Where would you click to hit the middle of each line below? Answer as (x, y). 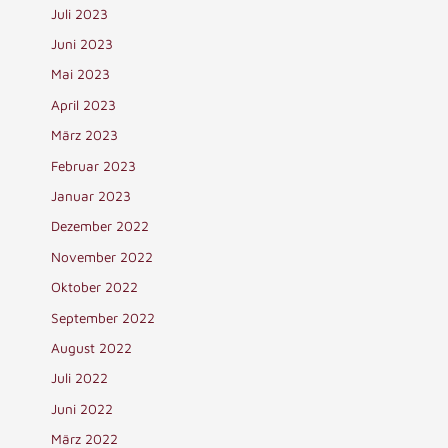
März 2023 (84, 135)
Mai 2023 (80, 74)
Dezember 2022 (99, 226)
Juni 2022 (81, 408)
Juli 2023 (79, 13)
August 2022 (91, 347)
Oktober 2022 (94, 287)
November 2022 (101, 256)
